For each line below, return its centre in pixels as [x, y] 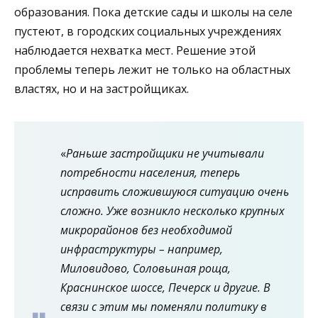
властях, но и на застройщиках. [102, 88]
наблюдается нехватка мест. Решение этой [135, 50]
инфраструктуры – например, [142, 249]
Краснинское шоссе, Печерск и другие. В [165, 287]
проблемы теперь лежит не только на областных [152, 69]
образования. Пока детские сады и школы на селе [153, 12]
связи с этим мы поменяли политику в [164, 306]
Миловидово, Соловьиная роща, [146, 268]
